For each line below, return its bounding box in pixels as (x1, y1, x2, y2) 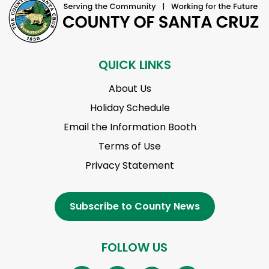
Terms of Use (98, 139, 161, 154)
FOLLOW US (101, 238, 168, 256)
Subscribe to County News (69, 199, 200, 213)
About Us (108, 82, 151, 96)
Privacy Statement (85, 159, 174, 173)
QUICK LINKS (98, 56, 171, 74)
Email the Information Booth (63, 120, 196, 134)
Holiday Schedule (89, 101, 170, 115)
